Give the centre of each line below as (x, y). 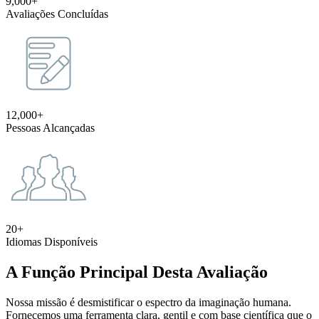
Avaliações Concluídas (57, 14)
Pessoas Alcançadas (50, 128)
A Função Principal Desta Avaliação (137, 272)
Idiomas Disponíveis (52, 242)
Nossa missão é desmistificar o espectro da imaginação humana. (148, 303)
